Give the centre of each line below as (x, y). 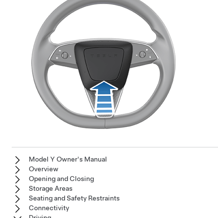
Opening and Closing (61, 179)
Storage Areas (51, 189)
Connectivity (49, 208)
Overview (44, 169)
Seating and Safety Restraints (74, 198)
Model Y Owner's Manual (68, 159)
